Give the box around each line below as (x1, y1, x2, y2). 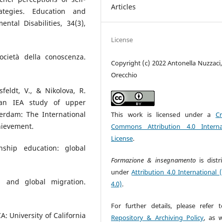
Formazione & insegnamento (111, 155, 199, 165)
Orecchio (111, 70, 138, 79)
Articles (111, 1, 136, 11)
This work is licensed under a (111, 110, 216, 119)
